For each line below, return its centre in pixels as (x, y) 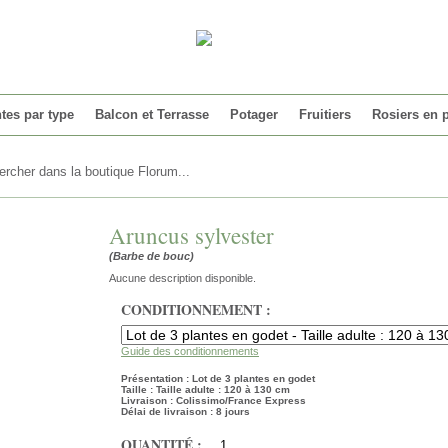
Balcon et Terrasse (152, 114)
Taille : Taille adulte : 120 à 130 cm (205, 389)
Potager (254, 114)
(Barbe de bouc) (151, 256)
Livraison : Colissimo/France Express (213, 400)
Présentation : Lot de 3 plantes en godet (218, 378)
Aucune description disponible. (182, 278)
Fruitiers (325, 114)
